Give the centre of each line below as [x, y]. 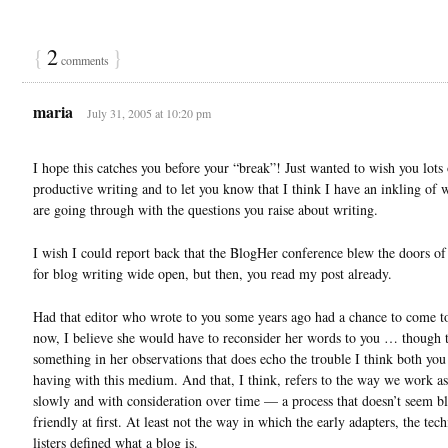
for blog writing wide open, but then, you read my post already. [212, 273]
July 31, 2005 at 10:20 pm [149, 112]
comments [85, 59]
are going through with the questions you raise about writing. [205, 209]
